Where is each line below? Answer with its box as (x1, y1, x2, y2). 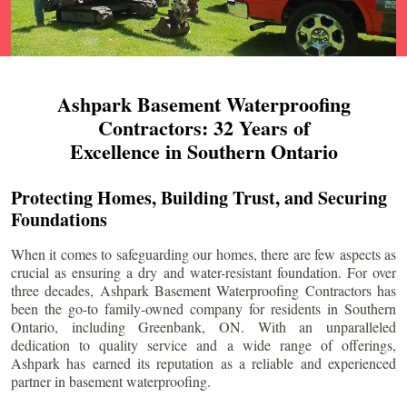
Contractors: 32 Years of (97, 113, 310, 144)
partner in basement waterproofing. (11, 372, 211, 392)
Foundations (11, 206, 107, 233)
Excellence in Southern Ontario (69, 136, 338, 167)
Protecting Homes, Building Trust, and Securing (11, 184, 387, 212)
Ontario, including (11, 317, 139, 337)
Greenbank (138, 317, 203, 337)
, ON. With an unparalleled (202, 317, 397, 337)
